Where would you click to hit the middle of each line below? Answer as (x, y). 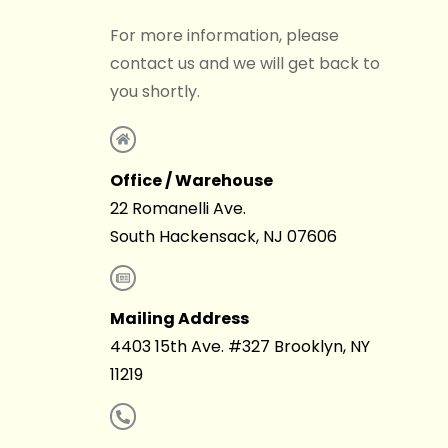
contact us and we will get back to (244, 63)
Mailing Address (179, 319)
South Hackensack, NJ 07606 (223, 236)
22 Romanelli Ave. (177, 208)
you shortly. (154, 91)
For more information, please (224, 35)
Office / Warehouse (191, 180)
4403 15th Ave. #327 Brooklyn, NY (239, 347)
